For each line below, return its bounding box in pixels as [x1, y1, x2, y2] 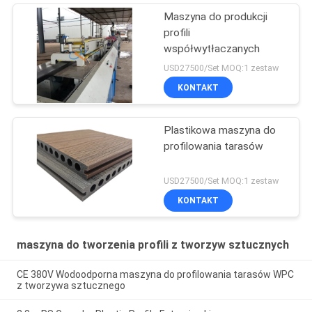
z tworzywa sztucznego [16, 280, 125, 292]
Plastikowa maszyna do [164, 123, 276, 136]
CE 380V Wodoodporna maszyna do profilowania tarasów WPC [16, 269, 294, 281]
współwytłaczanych [164, 42, 260, 55]
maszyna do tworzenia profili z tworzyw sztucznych [16, 238, 289, 252]
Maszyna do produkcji [164, 10, 268, 23]
